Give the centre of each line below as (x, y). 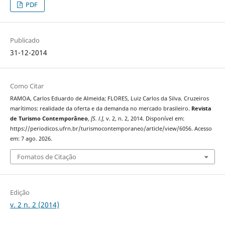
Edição (20, 192)
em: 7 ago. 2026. (31, 139)
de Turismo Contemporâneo (49, 119)
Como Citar (27, 86)
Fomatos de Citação (46, 156)
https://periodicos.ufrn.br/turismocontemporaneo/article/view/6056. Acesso (111, 129)
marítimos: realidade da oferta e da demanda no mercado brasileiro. (100, 109)
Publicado (25, 40)
